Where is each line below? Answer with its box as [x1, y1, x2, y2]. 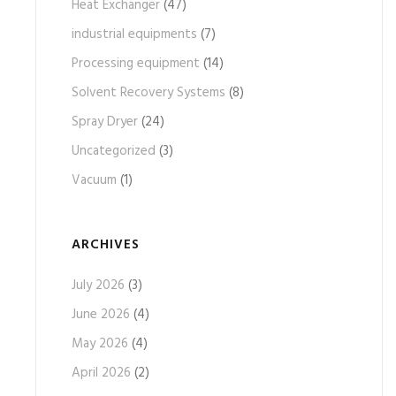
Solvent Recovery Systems [72, 82, 225, 103]
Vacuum [72, 170, 117, 191]
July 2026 [72, 275, 125, 296]
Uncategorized [72, 141, 156, 162]
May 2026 [72, 333, 128, 354]
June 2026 [72, 304, 130, 325]
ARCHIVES [72, 234, 140, 255]
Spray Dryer [72, 111, 138, 133]
